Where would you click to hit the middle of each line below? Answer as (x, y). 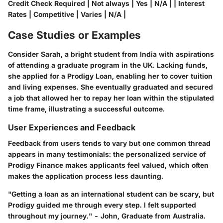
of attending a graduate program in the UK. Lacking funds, (108, 65)
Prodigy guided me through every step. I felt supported (102, 205)
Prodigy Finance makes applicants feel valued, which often (108, 165)
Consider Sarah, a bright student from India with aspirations (111, 54)
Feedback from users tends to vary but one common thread (109, 143)
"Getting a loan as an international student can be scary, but (111, 194)
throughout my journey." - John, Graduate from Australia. (107, 216)
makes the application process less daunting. (86, 176)
